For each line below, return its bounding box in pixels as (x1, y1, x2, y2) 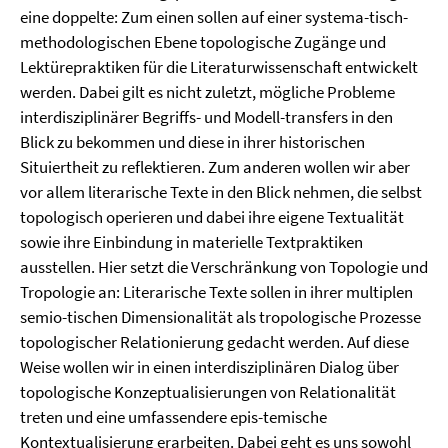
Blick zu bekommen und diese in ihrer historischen (20, 131, 365, 153)
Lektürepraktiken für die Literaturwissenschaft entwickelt (20, 56, 418, 78)
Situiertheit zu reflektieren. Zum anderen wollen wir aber (20, 156, 410, 178)
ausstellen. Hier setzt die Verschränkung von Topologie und (20, 256, 428, 278)
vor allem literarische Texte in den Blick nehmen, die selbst (20, 181, 422, 203)
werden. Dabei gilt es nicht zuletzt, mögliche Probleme (20, 81, 395, 103)
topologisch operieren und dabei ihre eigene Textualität (20, 206, 404, 228)
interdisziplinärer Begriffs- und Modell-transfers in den (20, 106, 393, 128)
